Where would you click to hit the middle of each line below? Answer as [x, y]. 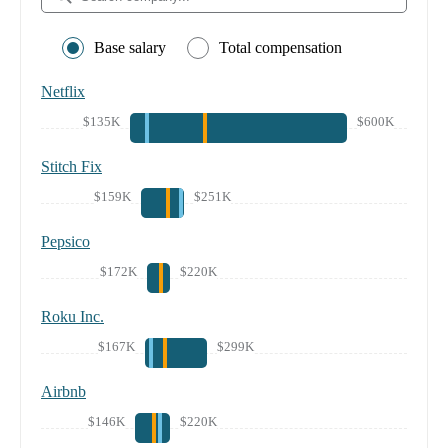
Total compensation [280, 47]
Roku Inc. [72, 316]
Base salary [130, 47]
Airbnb [63, 391]
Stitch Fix [71, 166]
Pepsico [65, 241]
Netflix [63, 91]
